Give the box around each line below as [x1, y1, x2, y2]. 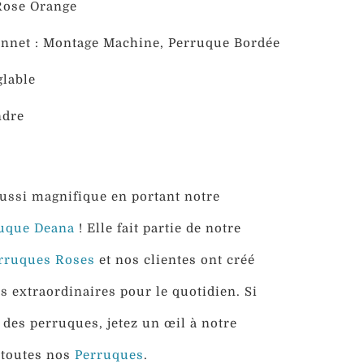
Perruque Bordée [163, 36, 280, 51]
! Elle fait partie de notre [74, 221, 241, 236]
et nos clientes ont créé [94, 253, 255, 268]
